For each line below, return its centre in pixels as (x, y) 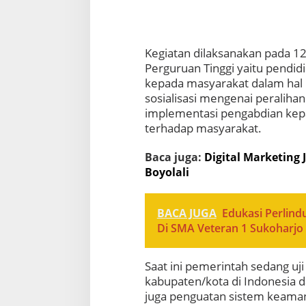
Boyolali (167, 172)
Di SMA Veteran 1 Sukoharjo (230, 228)
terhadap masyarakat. (203, 128)
